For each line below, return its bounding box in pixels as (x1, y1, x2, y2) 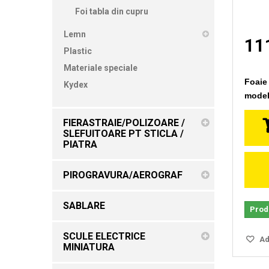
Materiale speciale (64, 62, 138, 73)
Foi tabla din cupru (75, 6, 148, 16)
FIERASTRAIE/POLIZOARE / (63, 116, 185, 128)
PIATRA (63, 138, 97, 150)
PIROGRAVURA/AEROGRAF (63, 169, 183, 181)
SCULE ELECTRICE (63, 230, 145, 242)
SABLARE (63, 199, 105, 211)
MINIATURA (63, 241, 115, 253)
